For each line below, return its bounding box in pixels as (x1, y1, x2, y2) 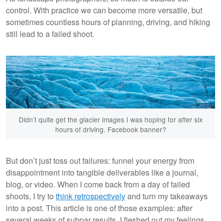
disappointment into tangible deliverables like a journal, (6, 167, 198, 179)
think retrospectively (56, 190, 125, 202)
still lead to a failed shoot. (6, 28, 94, 39)
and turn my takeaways (125, 190, 208, 202)
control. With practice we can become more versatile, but (6, 4, 202, 16)
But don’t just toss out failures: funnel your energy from (6, 155, 194, 167)
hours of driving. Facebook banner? (55, 124, 166, 135)
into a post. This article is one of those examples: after (6, 202, 192, 214)
